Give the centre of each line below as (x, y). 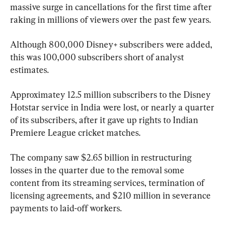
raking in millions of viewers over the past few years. (110, 19)
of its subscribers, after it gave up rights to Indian (105, 120)
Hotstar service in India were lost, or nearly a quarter (113, 107)
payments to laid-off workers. (66, 208)
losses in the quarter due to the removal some (98, 170)
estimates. (29, 69)
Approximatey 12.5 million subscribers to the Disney (111, 94)
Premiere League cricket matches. (75, 132)
